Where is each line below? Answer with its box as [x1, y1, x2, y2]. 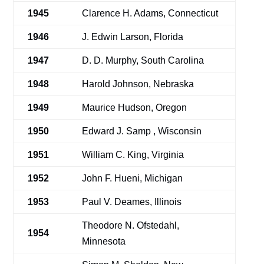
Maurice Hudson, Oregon [82, 103, 187, 113]
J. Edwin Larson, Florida [82, 32, 184, 42]
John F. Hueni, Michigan [82, 173, 183, 183]
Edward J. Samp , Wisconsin [82, 126, 202, 136]
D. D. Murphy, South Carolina [82, 55, 204, 65]
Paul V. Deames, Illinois [82, 197, 182, 207]
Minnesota [82, 236, 126, 246]
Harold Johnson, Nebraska [82, 79, 194, 89]
